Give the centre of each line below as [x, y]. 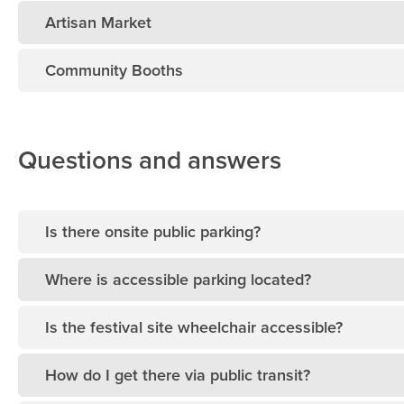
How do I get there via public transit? [178, 376]
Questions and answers [150, 161]
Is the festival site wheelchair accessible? [194, 328]
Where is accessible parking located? [178, 280]
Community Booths [114, 71]
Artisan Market [98, 23]
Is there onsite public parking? [153, 232]
